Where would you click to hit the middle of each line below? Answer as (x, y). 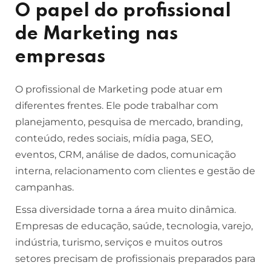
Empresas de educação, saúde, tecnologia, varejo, (134, 226)
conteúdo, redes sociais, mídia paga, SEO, (114, 138)
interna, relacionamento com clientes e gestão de (135, 171)
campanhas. (44, 187)
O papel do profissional (123, 11)
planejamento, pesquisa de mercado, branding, (129, 122)
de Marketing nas (96, 34)
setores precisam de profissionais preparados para (135, 259)
